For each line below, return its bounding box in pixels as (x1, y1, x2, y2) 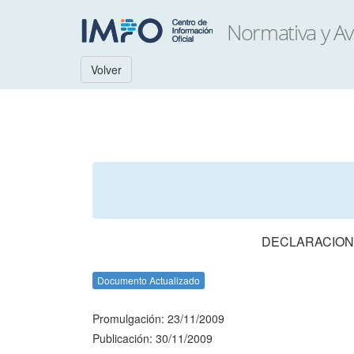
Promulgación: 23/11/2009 (92, 311, 224, 326)
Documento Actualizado (97, 273, 200, 287)
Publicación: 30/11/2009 (92, 330, 213, 346)
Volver (91, 62, 122, 77)
